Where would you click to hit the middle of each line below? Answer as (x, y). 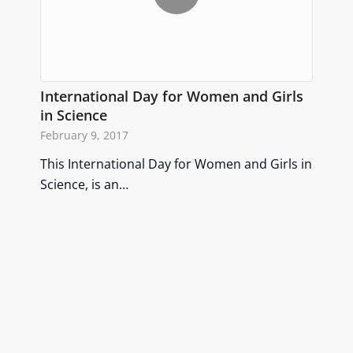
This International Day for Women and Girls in (176, 163)
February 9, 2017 (85, 135)
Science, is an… (85, 184)
